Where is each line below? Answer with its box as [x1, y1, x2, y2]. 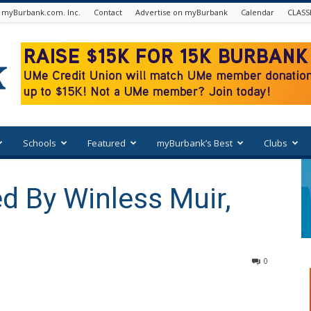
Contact [94, 7, 122, 17]
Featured [87, 137, 126, 149]
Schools [23, 137, 56, 149]
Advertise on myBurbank [135, 7, 228, 17]
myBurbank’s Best [157, 137, 233, 149]
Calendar [241, 7, 274, 17]
